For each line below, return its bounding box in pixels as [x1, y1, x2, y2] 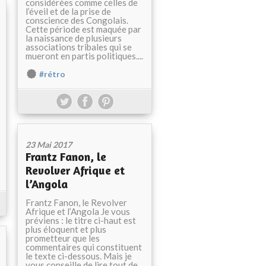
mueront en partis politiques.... [26, 50, 143, 61]
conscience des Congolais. [26, 15, 128, 26]
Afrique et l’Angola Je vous [26, 206, 130, 217]
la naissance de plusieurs [26, 33, 122, 43]
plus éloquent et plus [26, 224, 106, 235]
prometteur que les [26, 233, 100, 243]
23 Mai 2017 [26, 140, 72, 150]
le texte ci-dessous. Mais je [26, 251, 132, 261]
